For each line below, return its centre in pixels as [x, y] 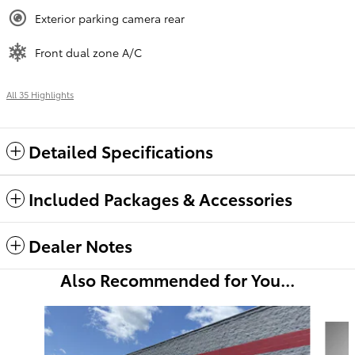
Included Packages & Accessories [160, 199]
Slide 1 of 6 [34, 313]
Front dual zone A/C [88, 53]
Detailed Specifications [121, 151]
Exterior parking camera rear [110, 19]
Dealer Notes [80, 246]
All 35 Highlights [40, 95]
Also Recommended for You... [177, 280]
